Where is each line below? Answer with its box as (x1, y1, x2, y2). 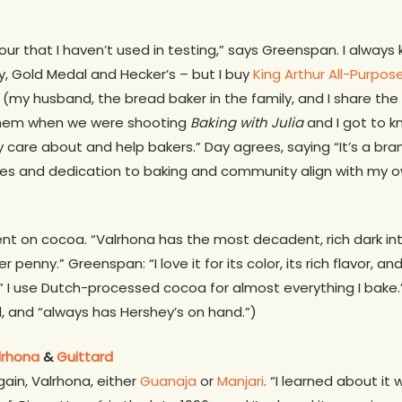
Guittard (57, 346, 113, 366)
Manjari (217, 371, 264, 390)
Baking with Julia (190, 112, 303, 132)
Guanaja (140, 371, 197, 390)
